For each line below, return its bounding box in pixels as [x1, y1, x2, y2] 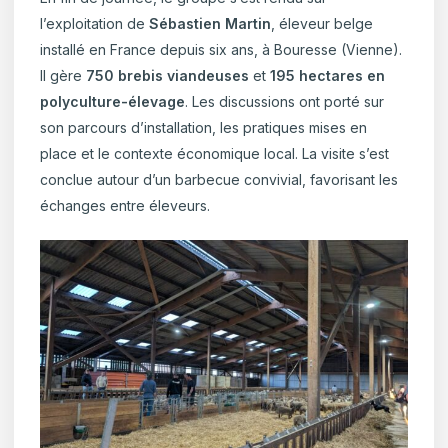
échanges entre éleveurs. [40, 196, 211, 214]
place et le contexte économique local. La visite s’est [40, 144, 390, 162]
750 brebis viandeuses [86, 66, 250, 84]
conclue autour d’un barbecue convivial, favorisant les [40, 170, 399, 188]
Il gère [40, 66, 87, 84]
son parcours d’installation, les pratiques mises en [40, 118, 368, 136]
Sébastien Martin [149, 14, 272, 32]
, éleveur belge [271, 14, 374, 32]
